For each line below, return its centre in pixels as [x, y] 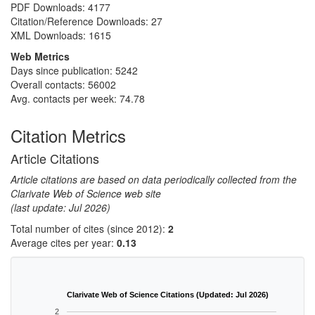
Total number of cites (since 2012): [89, 229]
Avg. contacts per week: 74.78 [78, 98]
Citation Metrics [68, 135]
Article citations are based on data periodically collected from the [154, 179]
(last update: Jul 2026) [60, 207]
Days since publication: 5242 [74, 70]
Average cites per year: [64, 243]
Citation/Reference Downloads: [81, 21]
